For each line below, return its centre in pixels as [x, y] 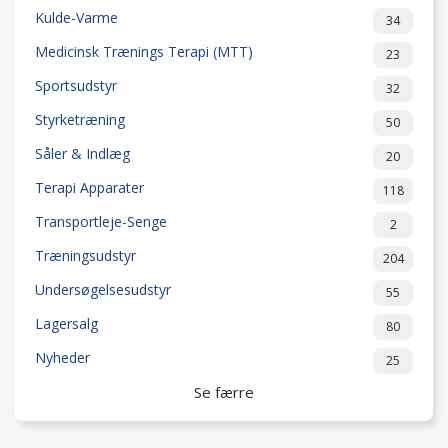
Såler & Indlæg [82, 153]
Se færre [224, 392]
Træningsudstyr [85, 255]
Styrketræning [80, 119]
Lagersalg [66, 323]
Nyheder [62, 357]
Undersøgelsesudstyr [103, 289]
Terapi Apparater [89, 187]
